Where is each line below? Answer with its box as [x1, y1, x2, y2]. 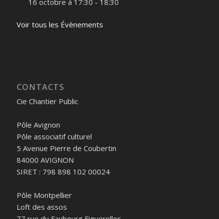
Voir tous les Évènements [16, 20, 103, 30]
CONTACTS [16, 81, 65, 92]
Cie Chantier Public [16, 96, 78, 106]
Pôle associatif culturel [16, 131, 92, 141]
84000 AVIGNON [16, 155, 74, 165]
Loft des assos [16, 202, 67, 212]
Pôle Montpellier [16, 190, 72, 200]
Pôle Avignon [16, 120, 60, 130]
